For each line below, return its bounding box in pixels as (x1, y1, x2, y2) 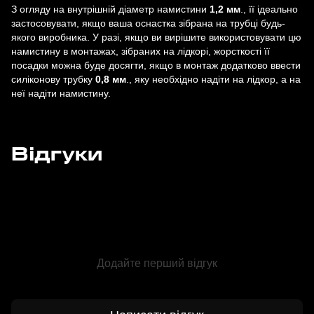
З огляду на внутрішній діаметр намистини (11, 3, 210, 15)
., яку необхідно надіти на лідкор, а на (126, 73, 301, 85)
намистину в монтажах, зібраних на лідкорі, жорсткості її (11, 45, 270, 57)
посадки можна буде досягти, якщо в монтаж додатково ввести (11, 59, 301, 71)
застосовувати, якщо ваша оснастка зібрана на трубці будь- (11, 17, 285, 29)
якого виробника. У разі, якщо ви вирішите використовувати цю (11, 31, 301, 43)
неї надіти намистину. (11, 87, 111, 99)
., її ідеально (240, 3, 298, 15)
